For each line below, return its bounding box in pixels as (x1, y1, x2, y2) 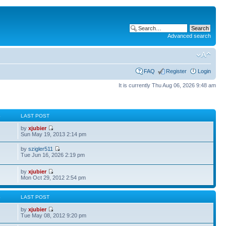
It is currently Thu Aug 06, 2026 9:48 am (119, 82, 216, 88)
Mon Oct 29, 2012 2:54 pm (21, 175, 86, 181)
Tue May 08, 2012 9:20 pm (21, 212, 87, 218)
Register (166, 68, 187, 74)
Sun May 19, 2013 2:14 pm (21, 131, 87, 137)
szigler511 (28, 146, 53, 152)
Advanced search (167, 33, 211, 39)
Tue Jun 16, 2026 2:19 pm (21, 152, 85, 158)
